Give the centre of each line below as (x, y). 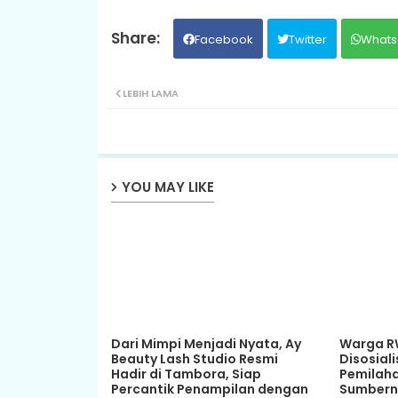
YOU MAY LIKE (167, 187)
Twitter (307, 39)
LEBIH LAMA (150, 93)
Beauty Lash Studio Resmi (194, 358)
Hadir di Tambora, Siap (186, 374)
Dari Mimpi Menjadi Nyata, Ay (206, 343)
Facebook (223, 39)
